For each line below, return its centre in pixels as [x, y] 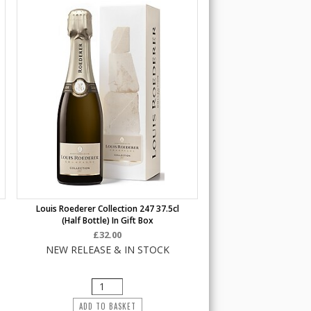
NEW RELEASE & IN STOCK [107, 250]
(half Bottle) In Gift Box [107, 220]
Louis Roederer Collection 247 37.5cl [107, 209]
